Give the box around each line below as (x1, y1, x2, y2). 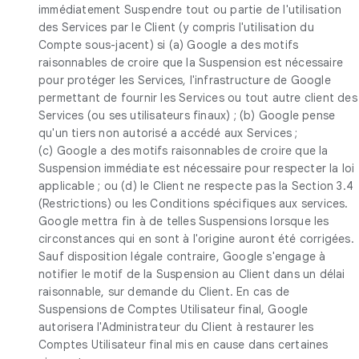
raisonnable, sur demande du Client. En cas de (38, 284, 289, 299)
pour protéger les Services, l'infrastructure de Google (38, 72, 331, 87)
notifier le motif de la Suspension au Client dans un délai (38, 266, 345, 281)
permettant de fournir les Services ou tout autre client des (38, 90, 357, 105)
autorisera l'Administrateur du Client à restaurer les (38, 319, 314, 334)
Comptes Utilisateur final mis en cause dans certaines (38, 337, 329, 352)
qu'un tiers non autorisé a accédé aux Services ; (38, 125, 298, 140)
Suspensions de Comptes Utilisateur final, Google (38, 301, 309, 317)
